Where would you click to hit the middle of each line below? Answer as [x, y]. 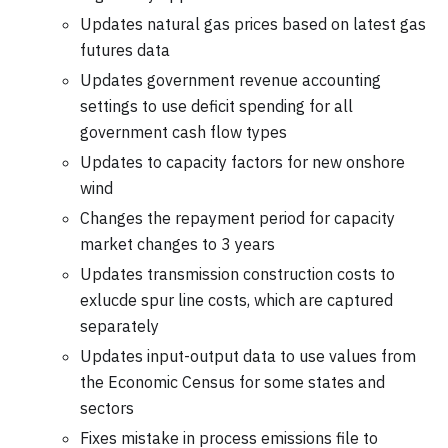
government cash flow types [183, 131]
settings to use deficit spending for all [216, 105]
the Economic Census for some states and [232, 381]
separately [119, 325]
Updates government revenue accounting [230, 79]
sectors [107, 407]
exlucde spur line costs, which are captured [236, 299]
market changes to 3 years [177, 243]
